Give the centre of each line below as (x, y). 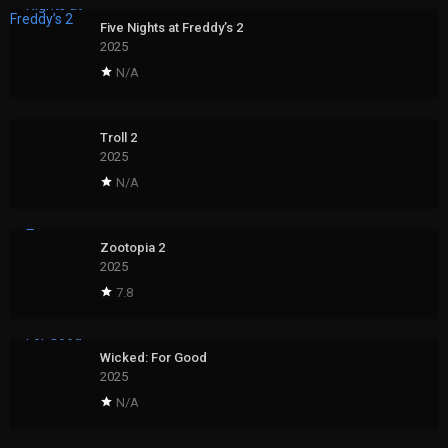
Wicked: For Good (153, 358)
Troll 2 (118, 138)
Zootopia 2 (132, 248)
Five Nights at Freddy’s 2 (171, 28)
